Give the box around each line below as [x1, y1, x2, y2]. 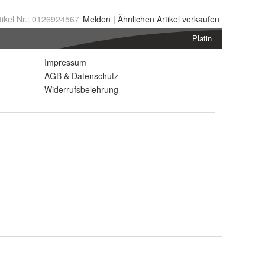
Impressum [44, 56, 86, 68]
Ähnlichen [118, 13, 154, 25]
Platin [192, 33, 212, 44]
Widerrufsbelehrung [44, 83, 118, 95]
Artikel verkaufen [154, 13, 219, 25]
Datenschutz [72, 70, 118, 82]
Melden [83, 13, 111, 25]
